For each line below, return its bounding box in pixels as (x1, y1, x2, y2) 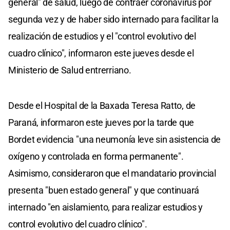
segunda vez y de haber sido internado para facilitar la (8, 13, 219, 25)
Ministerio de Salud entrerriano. (8, 64, 131, 75)
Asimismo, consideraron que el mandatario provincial (8, 167, 216, 179)
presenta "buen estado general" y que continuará (8, 184, 199, 196)
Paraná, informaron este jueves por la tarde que (8, 117, 194, 128)
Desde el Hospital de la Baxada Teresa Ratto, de (8, 100, 196, 111)
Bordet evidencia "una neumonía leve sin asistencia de (8, 133, 221, 145)
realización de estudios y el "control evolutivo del (8, 30, 196, 42)
